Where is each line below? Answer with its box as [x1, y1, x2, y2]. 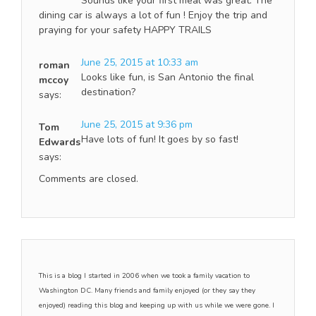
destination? [81, 85, 135, 99]
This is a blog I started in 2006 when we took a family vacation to [39, 270, 250, 281]
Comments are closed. [39, 171, 138, 186]
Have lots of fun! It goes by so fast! [81, 132, 238, 146]
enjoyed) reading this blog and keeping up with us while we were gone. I [39, 300, 274, 310]
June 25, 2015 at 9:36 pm [81, 117, 193, 131]
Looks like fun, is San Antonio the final [81, 70, 254, 84]
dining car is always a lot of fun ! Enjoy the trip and [39, 8, 267, 22]
